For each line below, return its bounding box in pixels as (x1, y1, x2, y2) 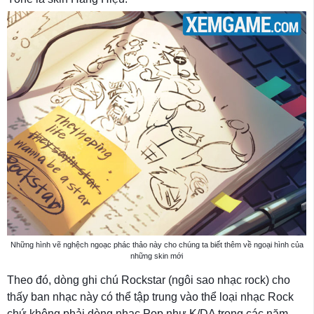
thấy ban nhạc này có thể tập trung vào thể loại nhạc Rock (7, 291, 294, 303)
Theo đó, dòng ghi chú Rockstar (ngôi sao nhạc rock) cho (7, 274, 290, 287)
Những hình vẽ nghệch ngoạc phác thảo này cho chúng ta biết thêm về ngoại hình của (10, 240, 303, 250)
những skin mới (130, 252, 183, 261)
